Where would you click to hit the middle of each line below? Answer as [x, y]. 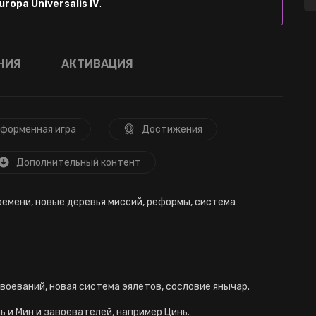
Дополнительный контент [79, 163]
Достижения [172, 129]
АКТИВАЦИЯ [97, 64]
